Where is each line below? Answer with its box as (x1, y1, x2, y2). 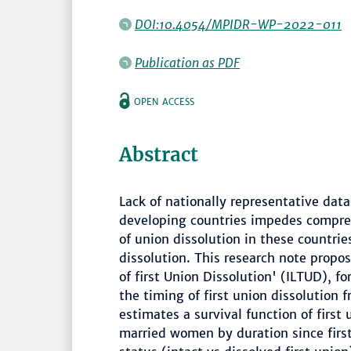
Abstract (119, 143, 198, 168)
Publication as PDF (135, 55, 240, 71)
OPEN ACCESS (134, 96, 194, 108)
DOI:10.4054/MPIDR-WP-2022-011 (135, 16, 342, 33)
